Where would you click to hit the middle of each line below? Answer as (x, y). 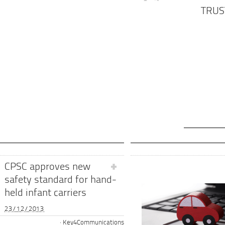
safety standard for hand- (61, 180)
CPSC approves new (47, 167)
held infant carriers (45, 193)
